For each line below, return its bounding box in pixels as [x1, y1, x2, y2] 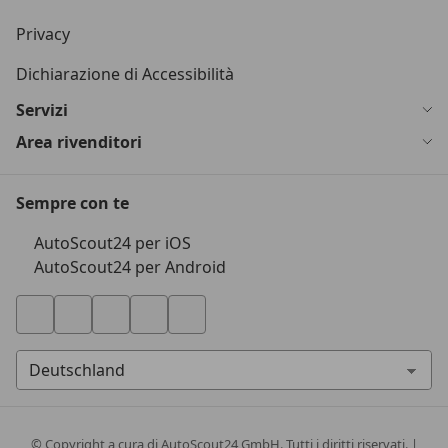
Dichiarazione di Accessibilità [16, 63, 234, 85]
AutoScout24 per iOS [34, 232, 191, 254]
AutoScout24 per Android [34, 256, 226, 278]
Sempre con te [16, 192, 129, 214]
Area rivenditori [16, 131, 142, 153]
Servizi [16, 99, 68, 121]
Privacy [16, 23, 70, 45]
